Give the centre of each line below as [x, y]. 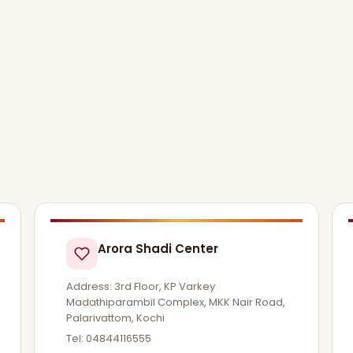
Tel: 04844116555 [108, 338]
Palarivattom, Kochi [115, 318]
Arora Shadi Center [158, 249]
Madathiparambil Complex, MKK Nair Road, [175, 302]
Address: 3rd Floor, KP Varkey [140, 286]
